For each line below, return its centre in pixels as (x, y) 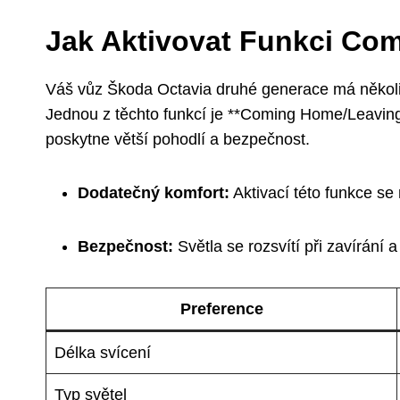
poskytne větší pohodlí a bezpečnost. (178, 139)
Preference (221, 308)
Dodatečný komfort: (154, 192)
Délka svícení (103, 352)
